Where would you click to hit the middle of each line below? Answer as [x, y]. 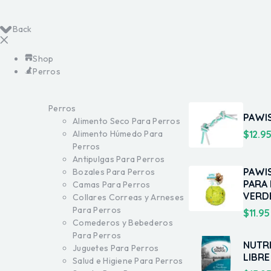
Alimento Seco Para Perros [126, 121]
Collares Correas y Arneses [129, 197]
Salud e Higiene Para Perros [128, 261]
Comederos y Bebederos [123, 223]
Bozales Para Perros [114, 172]
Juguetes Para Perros [116, 248]
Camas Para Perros [112, 184]
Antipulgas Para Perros [119, 159]
